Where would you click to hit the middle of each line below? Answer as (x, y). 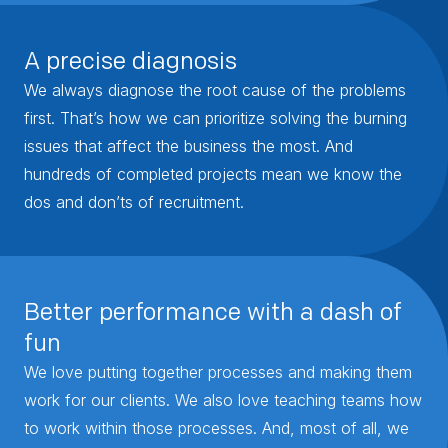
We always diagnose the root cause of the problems (215, 89)
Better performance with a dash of (213, 311)
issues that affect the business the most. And (188, 145)
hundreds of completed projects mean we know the (213, 173)
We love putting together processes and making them (218, 371)
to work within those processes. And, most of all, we (216, 427)
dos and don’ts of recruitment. (134, 201)
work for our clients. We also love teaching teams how (223, 399)
